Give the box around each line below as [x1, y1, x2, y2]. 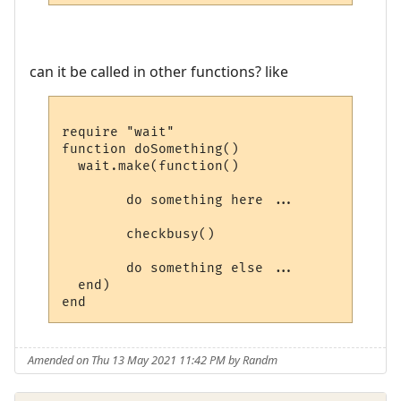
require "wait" [62, 124, 175, 140]
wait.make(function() [62, 158, 240, 174]
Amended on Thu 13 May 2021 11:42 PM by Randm [28, 352, 278, 369]
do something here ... [62, 192, 296, 208]
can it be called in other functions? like [30, 62, 288, 82]
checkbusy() [62, 226, 216, 242]
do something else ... [62, 260, 296, 276]
